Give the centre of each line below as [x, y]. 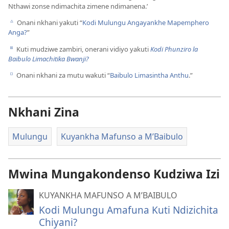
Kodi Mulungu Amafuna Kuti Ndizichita [129, 210]
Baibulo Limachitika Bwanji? [49, 59]
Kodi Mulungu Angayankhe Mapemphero [146, 23]
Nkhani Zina [44, 112]
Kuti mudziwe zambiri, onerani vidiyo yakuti [83, 49]
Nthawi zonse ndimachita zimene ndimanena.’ [78, 6]
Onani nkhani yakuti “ [49, 23]
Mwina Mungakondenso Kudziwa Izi [114, 174]
